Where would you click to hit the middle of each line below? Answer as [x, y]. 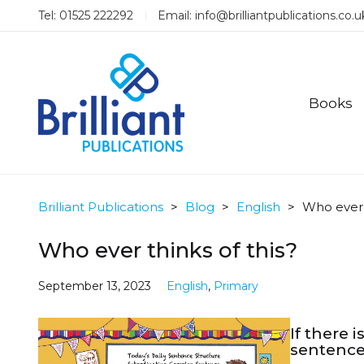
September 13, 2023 [95, 286]
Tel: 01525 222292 [86, 15]
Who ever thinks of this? [168, 250]
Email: [176, 15]
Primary [236, 286]
